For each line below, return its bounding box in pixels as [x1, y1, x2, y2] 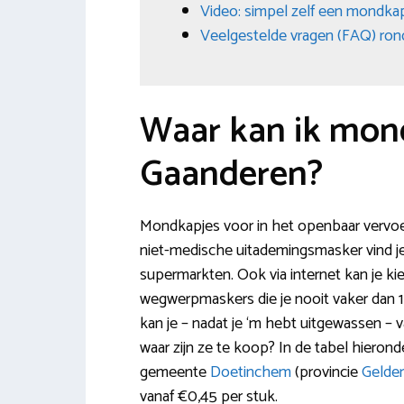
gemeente [139, 358, 210, 386]
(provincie [290, 358, 362, 386]
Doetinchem [209, 358, 291, 386]
